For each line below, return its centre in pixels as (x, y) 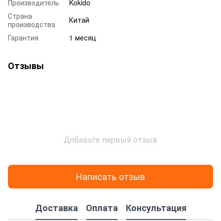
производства (32, 24)
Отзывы (26, 65)
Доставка (56, 208)
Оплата (102, 208)
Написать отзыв (110, 176)
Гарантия (23, 37)
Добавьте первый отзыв (110, 139)
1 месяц (83, 37)
